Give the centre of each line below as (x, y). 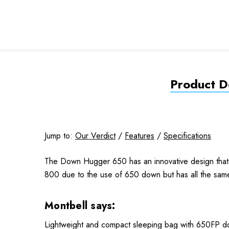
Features (140, 136)
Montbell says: (80, 206)
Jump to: (60, 136)
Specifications (187, 136)
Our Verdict (95, 136)
